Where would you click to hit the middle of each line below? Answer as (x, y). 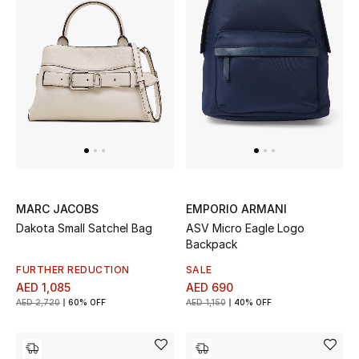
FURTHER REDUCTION (73, 269)
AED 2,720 (38, 302)
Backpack (211, 244)
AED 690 (209, 287)
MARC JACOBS (57, 208)
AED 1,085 (43, 287)
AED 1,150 (206, 302)
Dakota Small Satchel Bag (84, 228)
